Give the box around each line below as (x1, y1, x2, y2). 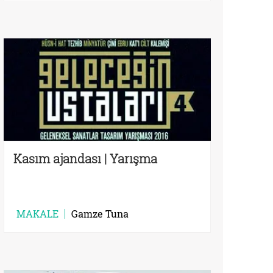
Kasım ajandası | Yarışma (13, 150, 157, 166)
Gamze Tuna (71, 207, 129, 220)
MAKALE (16, 207, 58, 220)
